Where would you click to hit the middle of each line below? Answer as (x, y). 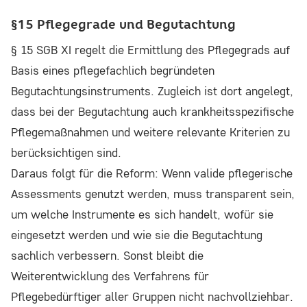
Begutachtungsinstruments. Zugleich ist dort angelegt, (152, 91)
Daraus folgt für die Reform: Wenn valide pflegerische (152, 173)
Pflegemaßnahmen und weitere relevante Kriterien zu (150, 132)
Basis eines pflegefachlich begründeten (113, 71)
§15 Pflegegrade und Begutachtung (123, 25)
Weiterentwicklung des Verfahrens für (110, 276)
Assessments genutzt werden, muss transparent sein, (153, 194)
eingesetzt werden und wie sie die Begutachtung (137, 235)
